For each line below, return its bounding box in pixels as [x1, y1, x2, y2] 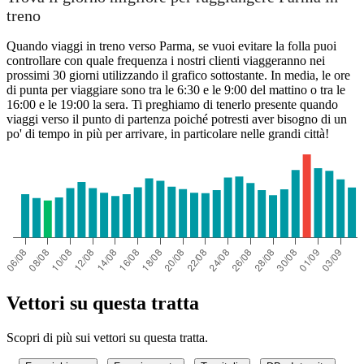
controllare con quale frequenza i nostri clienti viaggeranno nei [6, 54, 325, 68]
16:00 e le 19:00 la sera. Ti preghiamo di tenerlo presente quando [6, 97, 338, 112]
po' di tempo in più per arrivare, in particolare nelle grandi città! [6, 127, 329, 141]
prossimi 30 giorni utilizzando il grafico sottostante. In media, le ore [6, 68, 350, 83]
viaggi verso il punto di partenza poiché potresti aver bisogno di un [6, 112, 347, 127]
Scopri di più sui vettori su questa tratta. [6, 330, 208, 344]
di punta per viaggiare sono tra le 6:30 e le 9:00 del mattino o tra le [6, 83, 345, 97]
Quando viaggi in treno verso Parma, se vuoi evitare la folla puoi [6, 39, 336, 54]
